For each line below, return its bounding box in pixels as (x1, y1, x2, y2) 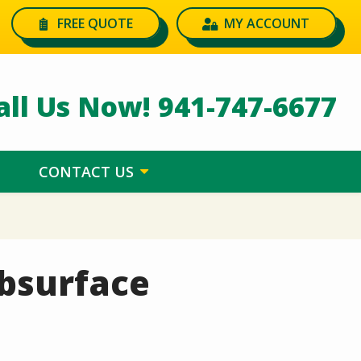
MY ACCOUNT (224, 15, 309, 32)
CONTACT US (39, 162, 134, 181)
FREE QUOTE (57, 15, 133, 32)
